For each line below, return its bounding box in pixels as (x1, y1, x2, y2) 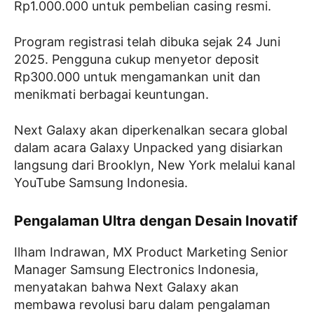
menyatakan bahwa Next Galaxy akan (14, 280, 239, 294)
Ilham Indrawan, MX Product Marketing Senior (14, 245, 288, 259)
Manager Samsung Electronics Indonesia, (14, 262, 259, 277)
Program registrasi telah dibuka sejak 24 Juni (14, 34, 280, 49)
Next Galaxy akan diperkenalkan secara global (14, 123, 287, 137)
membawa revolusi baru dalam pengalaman (14, 297, 271, 312)
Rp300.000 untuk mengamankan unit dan (14, 69, 261, 84)
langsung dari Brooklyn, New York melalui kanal (14, 158, 295, 172)
